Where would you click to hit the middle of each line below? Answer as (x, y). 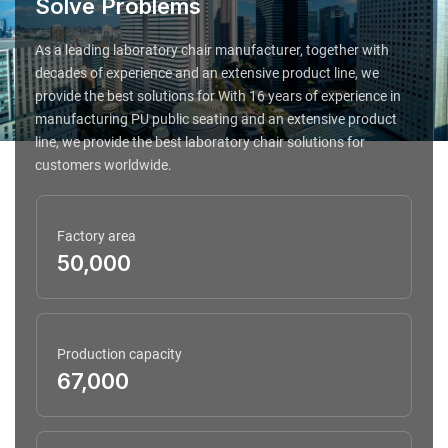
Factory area (96, 236)
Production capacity (119, 353)
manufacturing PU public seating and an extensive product (216, 119)
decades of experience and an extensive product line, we (207, 73)
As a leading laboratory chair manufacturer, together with (212, 50)
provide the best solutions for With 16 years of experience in (218, 96)
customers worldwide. (103, 165)
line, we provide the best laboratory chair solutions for (200, 142)
